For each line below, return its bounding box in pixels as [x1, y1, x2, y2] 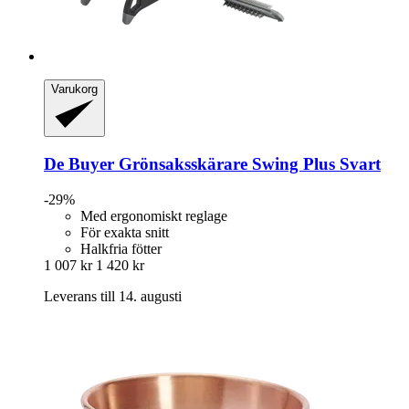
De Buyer [44, 154, 114, 174]
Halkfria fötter [80, 240, 162, 257]
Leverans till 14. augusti [44, 288, 182, 304]
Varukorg [51, 81, 98, 96]
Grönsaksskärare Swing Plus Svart [114, 154, 381, 174]
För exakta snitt [80, 224, 169, 240]
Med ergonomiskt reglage [80, 207, 227, 224]
